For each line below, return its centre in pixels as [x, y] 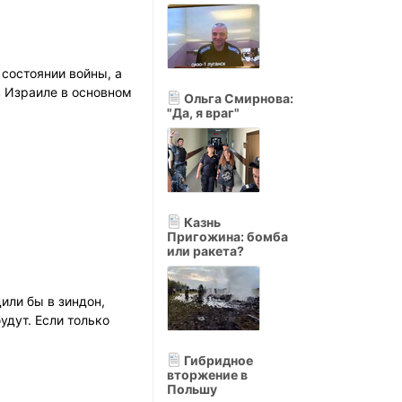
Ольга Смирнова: [237, 98]
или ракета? [205, 251]
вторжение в [207, 375]
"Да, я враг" [203, 113]
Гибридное [217, 360]
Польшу [192, 389]
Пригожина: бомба [227, 236]
